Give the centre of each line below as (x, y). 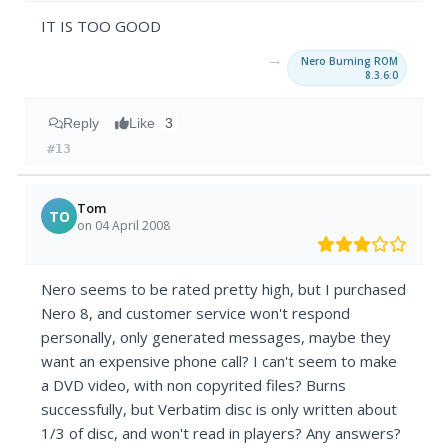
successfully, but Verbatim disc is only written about (219, 409)
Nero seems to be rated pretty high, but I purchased (224, 289)
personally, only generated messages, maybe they (216, 337)
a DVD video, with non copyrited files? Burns (194, 385)
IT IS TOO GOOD (101, 26)
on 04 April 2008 (124, 225)
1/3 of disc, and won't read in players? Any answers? (221, 433)
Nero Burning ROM (349, 61)
